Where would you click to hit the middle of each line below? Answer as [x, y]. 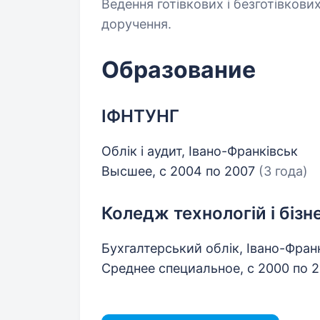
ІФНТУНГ [140, 116]
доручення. [136, 24]
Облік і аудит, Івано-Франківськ [200, 151]
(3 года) [283, 171]
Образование [179, 70]
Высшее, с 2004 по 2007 [180, 171]
